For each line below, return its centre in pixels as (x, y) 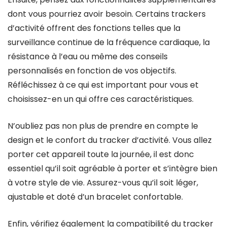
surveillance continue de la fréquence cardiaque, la (109, 42)
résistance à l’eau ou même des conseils (88, 56)
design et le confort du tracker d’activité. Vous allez (110, 140)
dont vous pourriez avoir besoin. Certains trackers (107, 14)
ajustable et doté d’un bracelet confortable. (95, 197)
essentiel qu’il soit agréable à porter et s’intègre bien (112, 168)
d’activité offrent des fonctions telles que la (94, 28)
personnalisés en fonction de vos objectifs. (92, 71)
